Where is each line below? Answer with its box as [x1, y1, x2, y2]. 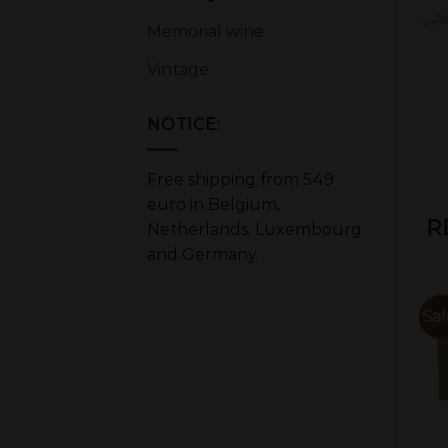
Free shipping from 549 [147, 169, 334, 189]
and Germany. [147, 244, 259, 264]
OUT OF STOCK [55, 359, 183, 379]
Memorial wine [147, 22, 264, 42]
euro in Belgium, [147, 194, 280, 214]
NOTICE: [147, 115, 221, 135]
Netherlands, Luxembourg [147, 219, 362, 239]
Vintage [147, 60, 209, 80]
